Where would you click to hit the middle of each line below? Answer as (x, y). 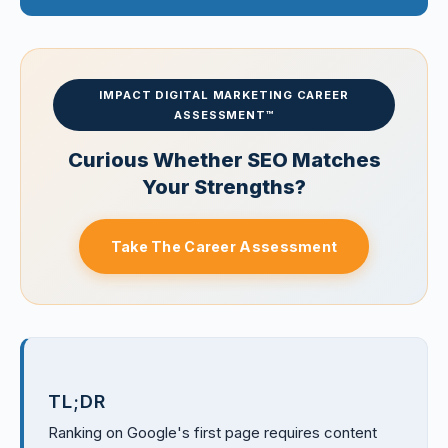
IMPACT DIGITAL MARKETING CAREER (224, 95)
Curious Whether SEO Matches (224, 160)
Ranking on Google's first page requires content (212, 433)
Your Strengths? (224, 187)
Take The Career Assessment (224, 246)
